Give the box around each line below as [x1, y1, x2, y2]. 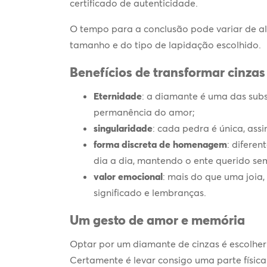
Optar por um [70, 237, 133, 250]
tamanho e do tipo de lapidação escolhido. [70, 38, 261, 51]
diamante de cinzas [133, 237, 222, 250]
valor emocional [94, 170, 163, 182]
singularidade [94, 122, 153, 134]
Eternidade [94, 89, 142, 102]
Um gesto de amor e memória [70, 211, 245, 228]
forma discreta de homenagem [94, 138, 227, 150]
